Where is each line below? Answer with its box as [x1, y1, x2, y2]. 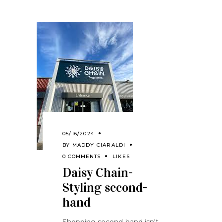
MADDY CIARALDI [72, 142, 126, 149]
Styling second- [62, 180, 147, 196]
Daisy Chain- [62, 165, 133, 181]
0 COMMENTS [62, 153, 101, 160]
